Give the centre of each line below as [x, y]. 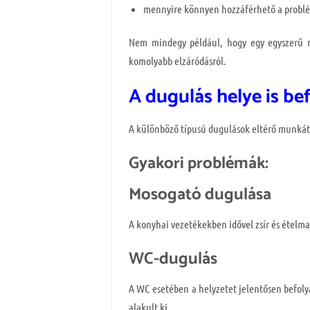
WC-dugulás [173, 259]
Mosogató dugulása [200, 194]
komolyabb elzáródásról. [177, 61]
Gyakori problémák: [199, 163]
